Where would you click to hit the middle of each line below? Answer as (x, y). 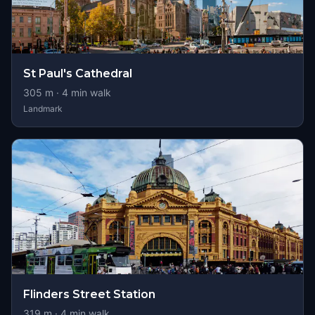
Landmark (43, 109)
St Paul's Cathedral (78, 73)
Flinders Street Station (89, 294)
